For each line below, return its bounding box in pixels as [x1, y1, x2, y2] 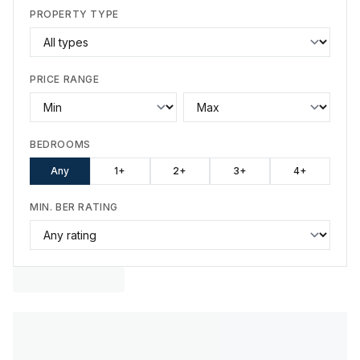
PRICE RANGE [30, 73, 100, 85]
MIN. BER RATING [30, 201, 118, 213]
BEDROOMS [30, 138, 91, 150]
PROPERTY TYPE [30, 8, 119, 20]
